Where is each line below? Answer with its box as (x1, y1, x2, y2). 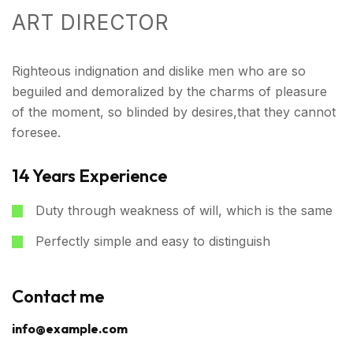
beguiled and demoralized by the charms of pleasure (12, 84, 327, 99)
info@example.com (12, 321, 128, 336)
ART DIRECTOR (12, 10, 169, 35)
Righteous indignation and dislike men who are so (12, 63, 306, 79)
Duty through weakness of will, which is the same (35, 203, 333, 218)
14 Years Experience (12, 165, 167, 187)
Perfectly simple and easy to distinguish (35, 233, 270, 249)
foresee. (12, 124, 61, 140)
